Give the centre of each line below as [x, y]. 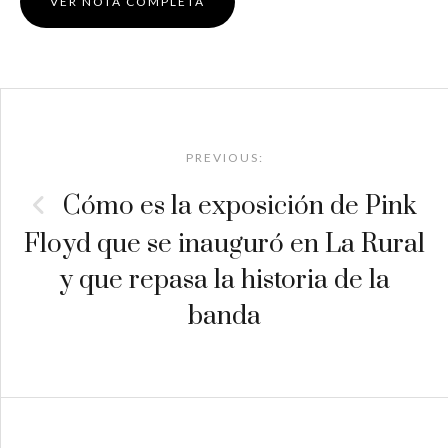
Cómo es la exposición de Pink [237, 207]
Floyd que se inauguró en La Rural [224, 245]
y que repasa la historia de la [224, 281]
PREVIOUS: [224, 158]
